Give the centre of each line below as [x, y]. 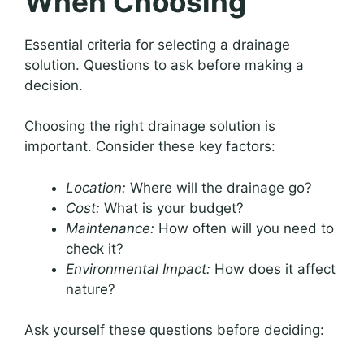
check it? [95, 248]
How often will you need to [244, 228]
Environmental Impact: [138, 269]
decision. [54, 85]
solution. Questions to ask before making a [164, 65]
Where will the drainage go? [219, 187]
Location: [96, 187]
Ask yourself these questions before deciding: [174, 330]
